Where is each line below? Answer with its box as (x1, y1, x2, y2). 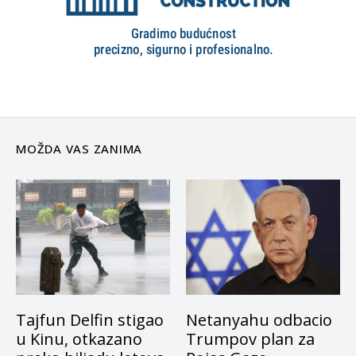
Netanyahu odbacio (186, 309, 332, 331)
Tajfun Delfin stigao (16, 309, 164, 331)
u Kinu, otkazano (16, 328, 142, 350)
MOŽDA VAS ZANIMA (16, 140, 142, 157)
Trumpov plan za (186, 328, 315, 350)
